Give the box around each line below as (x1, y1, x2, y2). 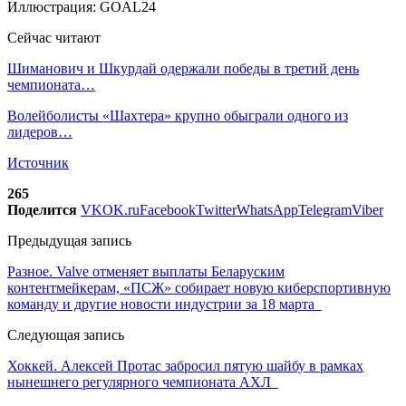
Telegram (298, 201, 352, 217)
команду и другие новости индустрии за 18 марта (7, 295, 322, 312)
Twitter (196, 201, 237, 217)
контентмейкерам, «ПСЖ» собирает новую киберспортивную (7, 279, 391, 295)
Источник (7, 154, 69, 170)
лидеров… (7, 123, 72, 140)
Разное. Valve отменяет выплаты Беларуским (7, 263, 285, 279)
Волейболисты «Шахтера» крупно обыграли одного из (7, 107, 348, 123)
